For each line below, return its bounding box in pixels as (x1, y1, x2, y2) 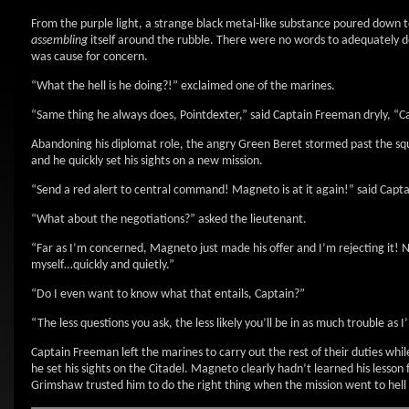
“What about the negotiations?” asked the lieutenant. (31, 213, 307, 226)
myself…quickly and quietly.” (31, 258, 174, 272)
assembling (31, 34, 88, 47)
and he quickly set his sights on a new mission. (31, 154, 263, 168)
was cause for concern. (31, 50, 148, 64)
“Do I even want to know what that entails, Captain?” (31, 288, 305, 301)
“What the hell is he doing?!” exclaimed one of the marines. (31, 79, 335, 93)
